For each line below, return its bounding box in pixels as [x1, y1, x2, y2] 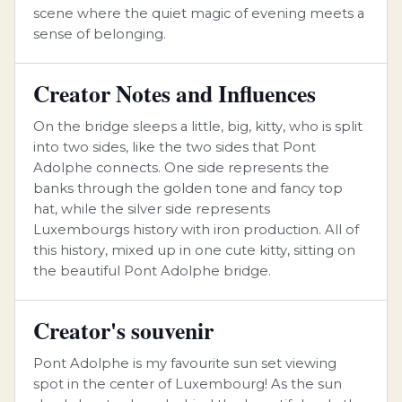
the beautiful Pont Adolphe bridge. [33, 263, 271, 279]
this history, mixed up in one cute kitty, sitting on [33, 242, 355, 258]
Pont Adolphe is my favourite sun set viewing [33, 355, 336, 371]
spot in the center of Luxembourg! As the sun [33, 376, 342, 392]
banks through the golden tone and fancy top [33, 180, 343, 197]
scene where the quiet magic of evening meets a [33, 5, 364, 22]
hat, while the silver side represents [33, 201, 270, 217]
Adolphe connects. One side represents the [33, 160, 329, 176]
